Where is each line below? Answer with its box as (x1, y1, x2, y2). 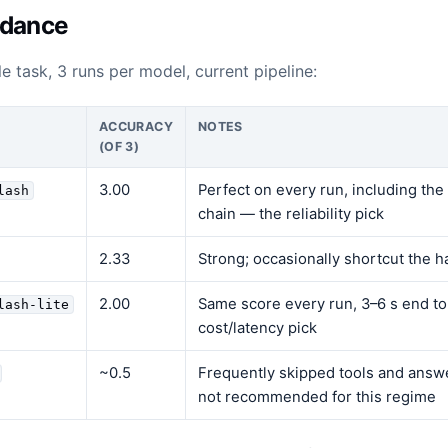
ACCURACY (98, 119, 174, 135)
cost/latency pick (197, 319, 317, 338)
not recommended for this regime (197, 388, 436, 407)
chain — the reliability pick (197, 205, 384, 224)
